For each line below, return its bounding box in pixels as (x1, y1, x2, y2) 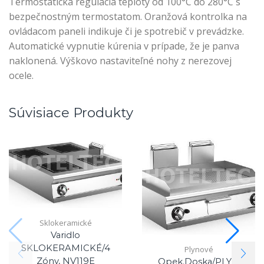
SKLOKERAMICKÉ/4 (21, 243, 110, 254)
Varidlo (51, 230, 80, 241)
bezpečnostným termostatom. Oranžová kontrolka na (9, 9, 247, 23)
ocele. (9, 68, 34, 82)
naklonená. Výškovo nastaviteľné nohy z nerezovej (9, 54, 232, 67)
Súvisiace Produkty (9, 104, 133, 121)
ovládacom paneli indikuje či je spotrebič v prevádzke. (9, 24, 244, 38)
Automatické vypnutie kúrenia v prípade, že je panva (9, 39, 239, 52)
